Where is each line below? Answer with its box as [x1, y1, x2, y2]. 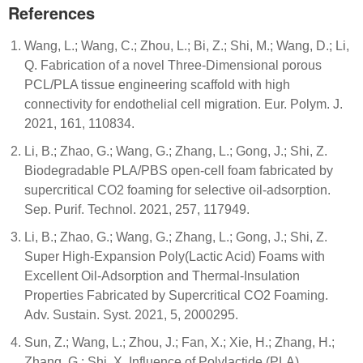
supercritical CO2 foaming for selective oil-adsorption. [24, 183, 331, 197]
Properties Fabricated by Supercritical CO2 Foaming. [24, 288, 328, 302]
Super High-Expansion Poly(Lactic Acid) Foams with [24, 250, 325, 263]
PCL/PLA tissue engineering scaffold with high [24, 78, 290, 92]
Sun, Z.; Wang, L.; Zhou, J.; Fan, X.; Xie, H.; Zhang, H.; [24, 335, 335, 349]
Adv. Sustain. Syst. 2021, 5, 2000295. [24, 308, 238, 322]
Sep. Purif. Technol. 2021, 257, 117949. [24, 203, 250, 216]
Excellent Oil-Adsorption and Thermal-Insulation [24, 269, 300, 283]
